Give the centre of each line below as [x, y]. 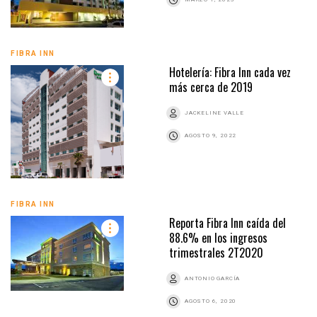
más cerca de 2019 [211, 87]
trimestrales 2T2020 [216, 252]
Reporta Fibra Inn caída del [227, 223]
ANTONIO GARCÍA [213, 278]
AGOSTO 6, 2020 [211, 301]
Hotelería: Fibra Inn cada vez [230, 72]
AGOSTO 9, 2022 [211, 135]
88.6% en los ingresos [218, 237]
